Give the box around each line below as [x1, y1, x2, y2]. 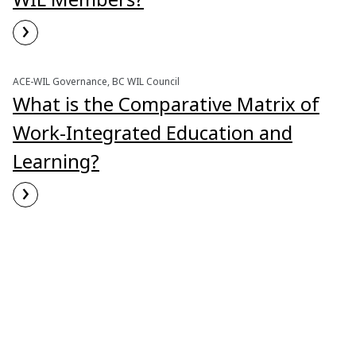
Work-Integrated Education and [13, 119, 292, 145]
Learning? [13, 148, 99, 174]
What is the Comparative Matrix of [13, 91, 319, 117]
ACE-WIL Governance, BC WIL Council [13, 75, 180, 88]
